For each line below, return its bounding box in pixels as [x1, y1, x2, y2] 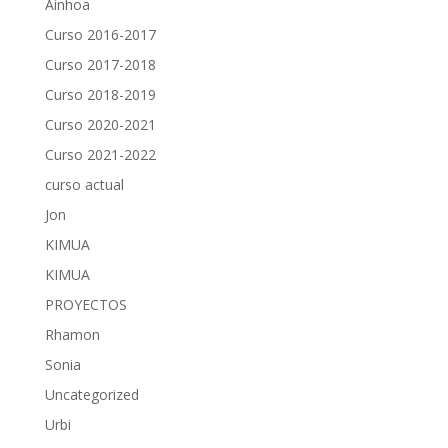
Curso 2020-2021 [44, 115, 156, 135]
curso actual [44, 175, 124, 195]
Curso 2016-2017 [44, 25, 156, 45]
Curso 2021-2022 [44, 145, 156, 165]
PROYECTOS [44, 295, 127, 315]
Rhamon [44, 325, 100, 345]
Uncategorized [44, 385, 139, 405]
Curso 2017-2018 [44, 55, 156, 75]
